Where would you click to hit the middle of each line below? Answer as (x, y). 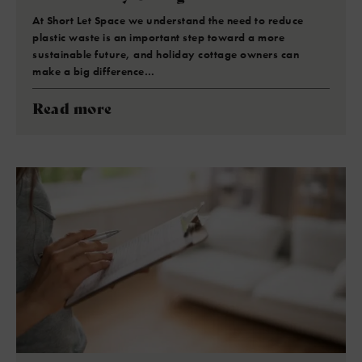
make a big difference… (93, 71)
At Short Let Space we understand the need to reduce (168, 20)
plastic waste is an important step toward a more (158, 37)
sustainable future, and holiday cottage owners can (166, 54)
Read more (72, 107)
